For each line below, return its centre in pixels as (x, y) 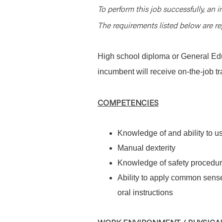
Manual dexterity (146, 148)
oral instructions (145, 193)
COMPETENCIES (128, 102)
